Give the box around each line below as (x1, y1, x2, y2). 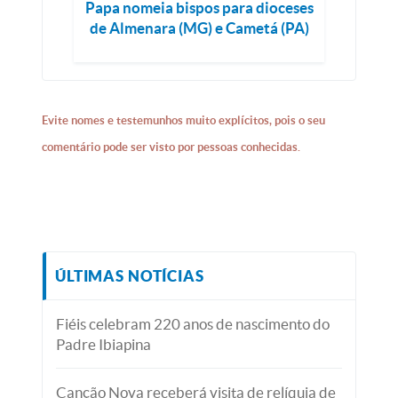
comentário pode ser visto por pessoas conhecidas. (42, 140, 301, 155)
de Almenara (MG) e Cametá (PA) (89, 20, 309, 37)
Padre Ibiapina (56, 336, 152, 354)
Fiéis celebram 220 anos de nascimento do (56, 315, 330, 333)
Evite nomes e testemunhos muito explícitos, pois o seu (42, 114, 326, 128)
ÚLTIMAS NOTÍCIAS (55, 267, 204, 285)
